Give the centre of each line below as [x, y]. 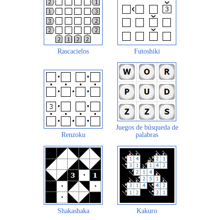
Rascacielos [73, 51]
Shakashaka [73, 211]
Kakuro [147, 211]
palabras [147, 135]
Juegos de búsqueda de [147, 127]
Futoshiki [147, 51]
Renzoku [73, 135]
